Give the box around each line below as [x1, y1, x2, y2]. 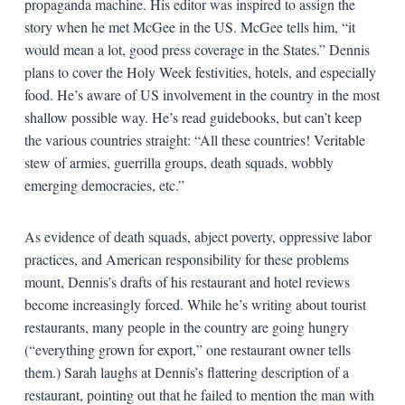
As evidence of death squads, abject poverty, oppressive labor [24, 226, 372, 246]
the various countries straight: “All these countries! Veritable [24, 129, 365, 149]
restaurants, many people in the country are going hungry [24, 316, 349, 336]
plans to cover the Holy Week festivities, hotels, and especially [24, 61, 376, 81]
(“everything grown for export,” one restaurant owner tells [24, 339, 351, 359]
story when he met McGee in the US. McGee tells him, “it [24, 16, 355, 36]
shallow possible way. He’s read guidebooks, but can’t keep [24, 107, 362, 127]
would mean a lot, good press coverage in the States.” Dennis [24, 39, 370, 59]
